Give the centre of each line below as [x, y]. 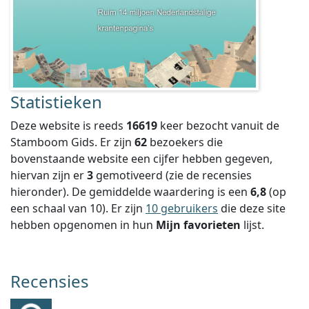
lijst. [252, 225]
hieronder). [41, 192]
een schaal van [50, 208]
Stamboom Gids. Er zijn [72, 142]
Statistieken [56, 102]
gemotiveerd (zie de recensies [172, 175]
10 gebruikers [182, 208]
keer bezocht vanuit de [218, 126]
